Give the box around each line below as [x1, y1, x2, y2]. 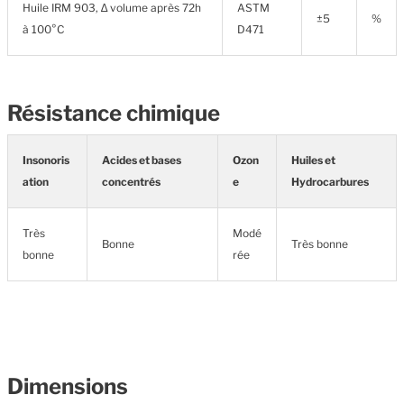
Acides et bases [102, 153, 181, 167]
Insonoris [23, 153, 69, 167]
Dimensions [7, 373, 128, 399]
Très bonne [291, 237, 348, 251]
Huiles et [291, 153, 335, 167]
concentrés [102, 175, 161, 188]
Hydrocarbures [291, 175, 369, 188]
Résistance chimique [7, 100, 220, 126]
